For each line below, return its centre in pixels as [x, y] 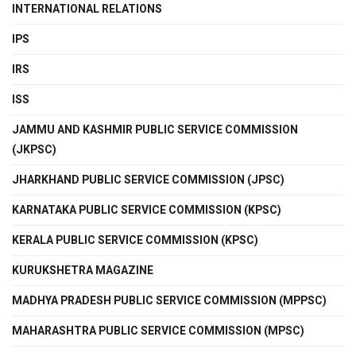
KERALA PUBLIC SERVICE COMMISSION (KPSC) [135, 241]
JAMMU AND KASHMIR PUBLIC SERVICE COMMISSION [155, 130]
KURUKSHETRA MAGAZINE [83, 271]
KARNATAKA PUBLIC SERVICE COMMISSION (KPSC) [147, 211]
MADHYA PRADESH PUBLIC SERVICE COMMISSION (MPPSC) [169, 301]
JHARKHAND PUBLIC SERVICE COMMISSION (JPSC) [148, 180]
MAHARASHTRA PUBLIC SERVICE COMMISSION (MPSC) [158, 331]
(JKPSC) [34, 150]
